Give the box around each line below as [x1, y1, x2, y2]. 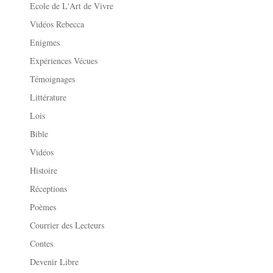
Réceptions [30, 182, 68, 194]
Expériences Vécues [30, 54, 98, 66]
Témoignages [30, 73, 76, 85]
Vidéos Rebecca [30, 18, 85, 30]
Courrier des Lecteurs [30, 219, 105, 231]
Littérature [30, 91, 67, 103]
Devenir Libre [30, 255, 79, 268]
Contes [30, 237, 54, 249]
